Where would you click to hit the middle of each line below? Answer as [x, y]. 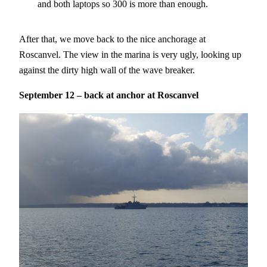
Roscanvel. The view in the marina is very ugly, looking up [130, 55]
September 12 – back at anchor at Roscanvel [109, 95]
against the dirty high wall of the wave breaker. [107, 70]
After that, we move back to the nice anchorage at [112, 39]
